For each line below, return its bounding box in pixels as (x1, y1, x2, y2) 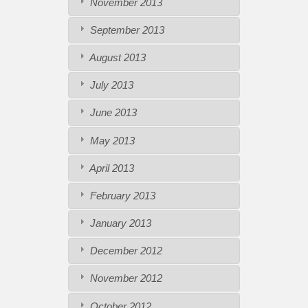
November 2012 (87, 272, 162, 285)
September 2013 (87, 23, 164, 36)
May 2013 (87, 134, 135, 146)
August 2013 (87, 52, 146, 64)
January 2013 (87, 217, 151, 230)
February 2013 (87, 189, 155, 201)
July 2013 (87, 79, 133, 91)
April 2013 (87, 162, 134, 174)
